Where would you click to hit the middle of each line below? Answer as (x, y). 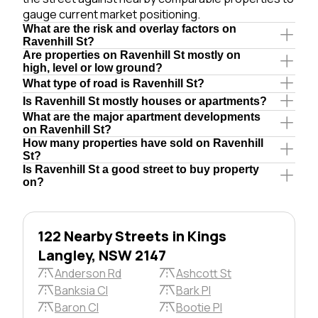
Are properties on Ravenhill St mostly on (132, 55)
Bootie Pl (199, 307)
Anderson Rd (88, 273)
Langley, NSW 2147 (102, 255)
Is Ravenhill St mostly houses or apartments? (145, 101)
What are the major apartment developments (142, 116)
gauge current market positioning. (111, 14)
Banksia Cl (81, 290)
